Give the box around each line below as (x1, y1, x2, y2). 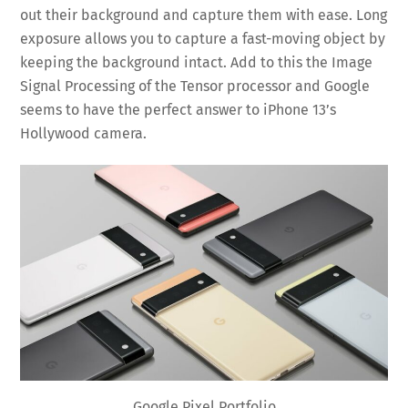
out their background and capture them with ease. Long (20, 6, 388, 25)
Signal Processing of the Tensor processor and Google (20, 77, 371, 96)
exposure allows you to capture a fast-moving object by (20, 30, 386, 48)
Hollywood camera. (20, 125, 148, 143)
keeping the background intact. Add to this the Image (20, 54, 373, 72)
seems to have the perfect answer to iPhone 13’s (20, 101, 337, 119)
